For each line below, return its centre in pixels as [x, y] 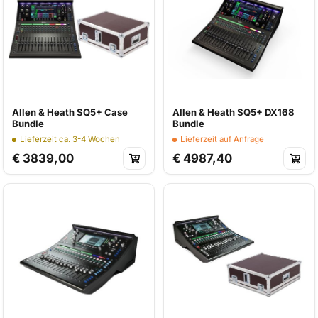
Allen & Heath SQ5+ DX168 [234, 112]
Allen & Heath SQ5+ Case [70, 112]
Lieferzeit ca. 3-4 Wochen [70, 139]
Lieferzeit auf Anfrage [222, 139]
